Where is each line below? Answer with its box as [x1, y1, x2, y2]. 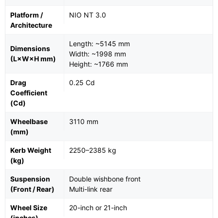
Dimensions [10, 44, 50, 53]
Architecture [10, 21, 52, 30]
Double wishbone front [69, 175, 141, 183]
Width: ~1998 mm [69, 50, 126, 58]
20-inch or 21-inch [69, 203, 127, 212]
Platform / [10, 11, 43, 19]
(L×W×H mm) [10, 54, 56, 63]
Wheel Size [10, 203, 47, 212]
